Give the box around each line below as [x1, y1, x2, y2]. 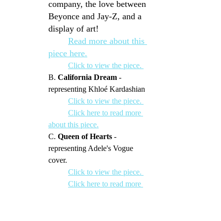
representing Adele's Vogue [48, 144, 135, 153]
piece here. [48, 48, 87, 59]
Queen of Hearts [58, 132, 112, 141]
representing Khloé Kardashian [48, 85, 145, 94]
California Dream [58, 73, 117, 82]
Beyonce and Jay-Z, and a [48, 11, 144, 22]
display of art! [48, 24, 99, 34]
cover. [48, 156, 67, 165]
